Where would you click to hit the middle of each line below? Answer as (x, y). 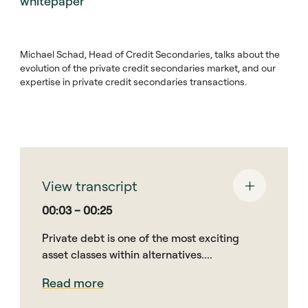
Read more (73, 283)
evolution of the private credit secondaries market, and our (148, 68)
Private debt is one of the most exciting (141, 238)
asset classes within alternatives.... (127, 254)
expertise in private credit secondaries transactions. (133, 82)
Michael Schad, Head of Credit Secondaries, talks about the (150, 54)
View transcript (90, 186)
